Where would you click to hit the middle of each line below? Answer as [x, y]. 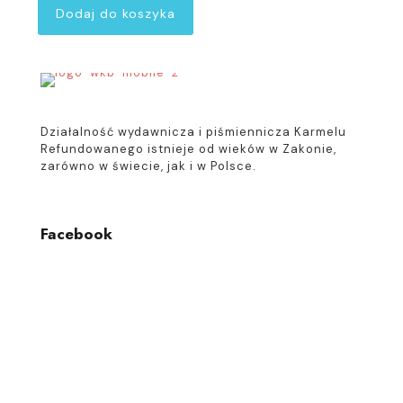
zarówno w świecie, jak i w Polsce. [148, 166]
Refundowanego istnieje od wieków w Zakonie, [188, 149]
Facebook [76, 234]
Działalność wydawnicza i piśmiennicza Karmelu [193, 132]
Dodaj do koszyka [115, 13]
